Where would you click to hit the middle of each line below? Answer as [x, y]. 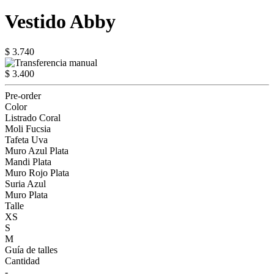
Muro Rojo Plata [37, 172]
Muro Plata [26, 194]
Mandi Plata [28, 161]
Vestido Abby [60, 22]
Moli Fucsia [28, 128]
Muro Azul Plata [37, 150]
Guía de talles [31, 250]
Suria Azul [25, 183]
